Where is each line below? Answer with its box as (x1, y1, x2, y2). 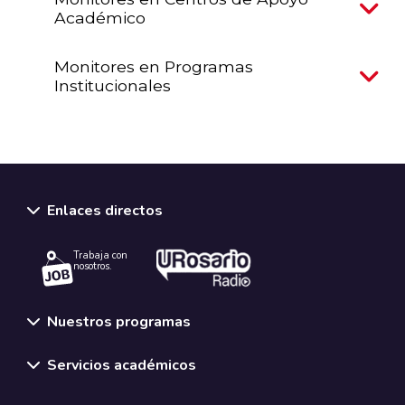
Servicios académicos (47, 355, 196, 376)
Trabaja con (73, 248, 127, 262)
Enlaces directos (47, 201, 163, 221)
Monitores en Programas (54, 56, 253, 76)
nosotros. (73, 259, 112, 273)
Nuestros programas (47, 312, 191, 333)
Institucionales (54, 75, 171, 95)
